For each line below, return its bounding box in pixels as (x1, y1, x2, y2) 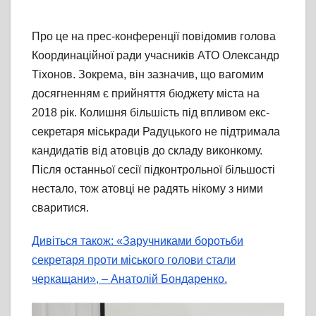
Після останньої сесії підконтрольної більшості (32, 164, 275, 176)
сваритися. (32, 202, 89, 214)
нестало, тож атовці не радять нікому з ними (32, 183, 263, 195)
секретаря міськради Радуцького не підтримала (32, 126, 280, 138)
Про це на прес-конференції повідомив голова (32, 30, 276, 43)
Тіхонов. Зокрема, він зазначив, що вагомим (32, 68, 264, 81)
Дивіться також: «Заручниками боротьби (32, 235, 243, 248)
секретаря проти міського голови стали (32, 254, 236, 267)
